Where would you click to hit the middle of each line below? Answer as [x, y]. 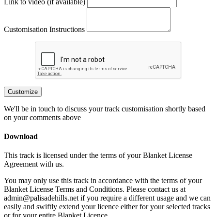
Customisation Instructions [44, 29]
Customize [23, 92]
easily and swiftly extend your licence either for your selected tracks [107, 207]
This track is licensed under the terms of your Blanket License [98, 155]
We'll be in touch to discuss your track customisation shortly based [105, 108]
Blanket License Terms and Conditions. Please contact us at [95, 189]
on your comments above [42, 117]
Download [21, 137]
